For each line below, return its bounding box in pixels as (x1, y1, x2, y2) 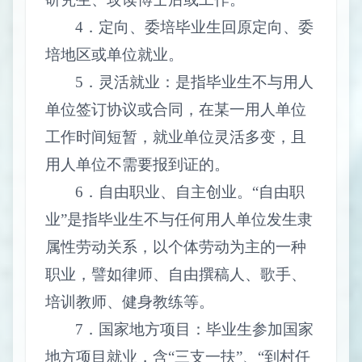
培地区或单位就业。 (45, 45, 183, 63)
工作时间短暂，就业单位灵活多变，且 (45, 128, 306, 145)
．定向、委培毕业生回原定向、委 (83, 18, 314, 36)
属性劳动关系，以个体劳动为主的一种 (45, 238, 306, 255)
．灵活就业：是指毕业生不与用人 (83, 73, 314, 90)
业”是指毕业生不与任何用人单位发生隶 (45, 210, 313, 228)
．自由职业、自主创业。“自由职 (83, 183, 305, 200)
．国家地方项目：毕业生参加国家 (83, 320, 314, 338)
